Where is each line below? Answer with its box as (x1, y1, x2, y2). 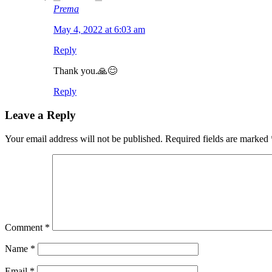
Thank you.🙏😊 (53, 66, 117, 76)
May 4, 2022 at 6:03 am (53, 24, 145, 35)
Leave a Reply (5, 108, 76, 121)
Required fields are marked (165, 133, 271, 144)
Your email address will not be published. (5, 133, 163, 144)
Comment (5, 222, 45, 233)
